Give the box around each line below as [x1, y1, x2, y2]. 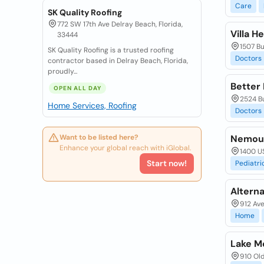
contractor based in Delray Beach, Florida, [48, 56, 188, 65]
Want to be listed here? [60, 133, 138, 142]
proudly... [48, 67, 77, 76]
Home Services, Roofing [48, 100, 137, 111]
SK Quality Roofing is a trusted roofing [48, 45, 174, 55]
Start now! [146, 158, 187, 169]
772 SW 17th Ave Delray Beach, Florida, [57, 19, 183, 29]
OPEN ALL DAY [54, 84, 101, 92]
